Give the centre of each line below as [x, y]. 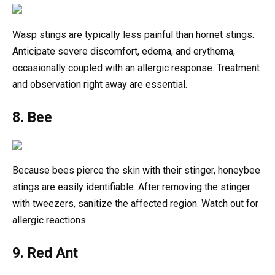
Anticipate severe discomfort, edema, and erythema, [124, 51]
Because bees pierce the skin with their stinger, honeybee [136, 170]
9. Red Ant [45, 253]
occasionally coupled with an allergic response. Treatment [136, 68]
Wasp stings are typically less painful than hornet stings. [133, 34]
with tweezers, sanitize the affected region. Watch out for [135, 203]
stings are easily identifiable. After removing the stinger [131, 187]
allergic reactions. [50, 220]
